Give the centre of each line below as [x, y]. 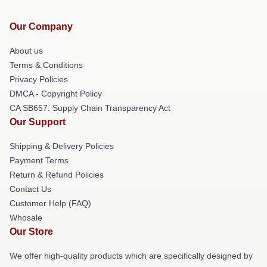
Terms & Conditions [46, 65]
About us [26, 51]
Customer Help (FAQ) [50, 203]
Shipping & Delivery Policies [62, 146]
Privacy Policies [39, 79]
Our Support [38, 122]
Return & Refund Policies [57, 175]
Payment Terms [39, 160]
